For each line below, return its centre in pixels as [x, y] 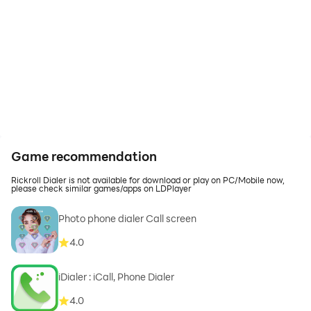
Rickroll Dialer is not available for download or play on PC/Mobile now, [148, 180]
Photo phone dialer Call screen [127, 219]
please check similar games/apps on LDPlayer [101, 188]
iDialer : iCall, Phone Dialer [116, 277]
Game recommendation [84, 156]
